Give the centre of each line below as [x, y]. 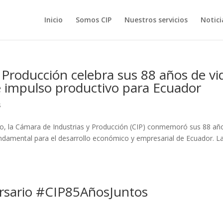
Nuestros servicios [156, 20]
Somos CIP [93, 20]
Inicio [53, 20]
